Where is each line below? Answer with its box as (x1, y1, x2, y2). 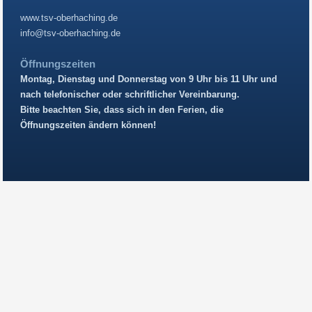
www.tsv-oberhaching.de (20, 12, 118, 23)
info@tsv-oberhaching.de (20, 27, 121, 38)
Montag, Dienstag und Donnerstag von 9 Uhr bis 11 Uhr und (20, 73, 278, 84)
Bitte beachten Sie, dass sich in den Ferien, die (20, 104, 224, 115)
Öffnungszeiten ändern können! (20, 119, 157, 130)
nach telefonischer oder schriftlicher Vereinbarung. (20, 88, 240, 100)
